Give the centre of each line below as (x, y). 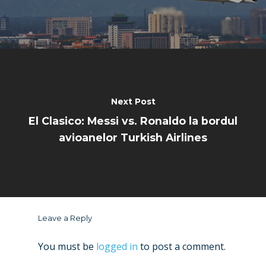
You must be (67, 246)
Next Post (133, 101)
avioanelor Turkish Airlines (133, 137)
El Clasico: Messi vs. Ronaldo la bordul (133, 121)
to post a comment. (182, 246)
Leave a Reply (65, 218)
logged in (117, 246)
